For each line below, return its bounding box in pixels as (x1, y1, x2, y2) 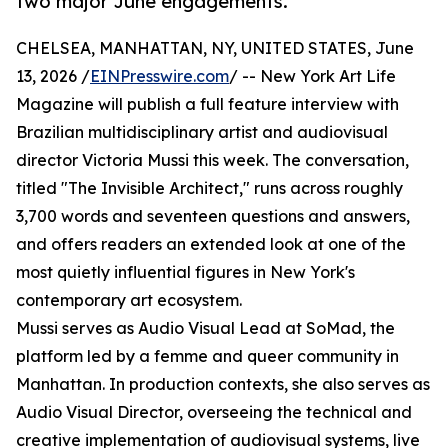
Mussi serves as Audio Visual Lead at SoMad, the (16, 318, 395, 339)
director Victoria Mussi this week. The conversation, (16, 150, 409, 171)
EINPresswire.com (90, 66, 229, 87)
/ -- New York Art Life (229, 66, 396, 87)
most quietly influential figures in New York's (16, 262, 355, 283)
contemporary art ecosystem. (16, 290, 242, 311)
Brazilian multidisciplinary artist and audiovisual (16, 122, 388, 143)
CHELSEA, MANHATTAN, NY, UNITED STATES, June (16, 38, 414, 59)
